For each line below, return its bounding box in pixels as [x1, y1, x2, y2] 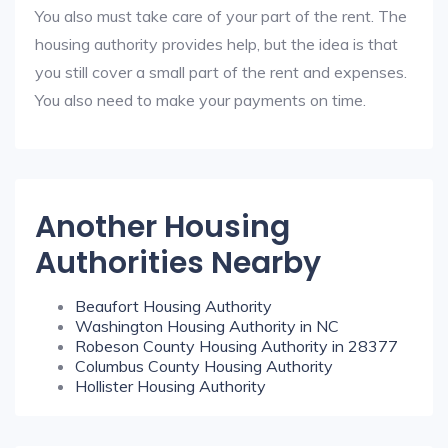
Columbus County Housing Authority [75, 356, 333, 376]
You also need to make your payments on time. [35, 90, 366, 110]
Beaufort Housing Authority [75, 296, 272, 316]
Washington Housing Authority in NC [75, 316, 339, 336]
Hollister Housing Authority [75, 376, 266, 396]
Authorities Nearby [35, 242, 321, 284]
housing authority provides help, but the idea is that [35, 34, 398, 54]
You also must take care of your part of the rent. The [35, 6, 407, 26]
